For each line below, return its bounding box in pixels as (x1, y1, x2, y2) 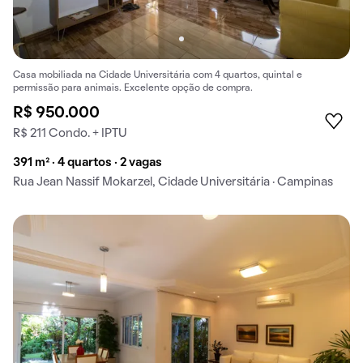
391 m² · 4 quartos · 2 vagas (13, 157, 162, 169)
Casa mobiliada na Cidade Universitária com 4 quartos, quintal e (13, 71, 302, 80)
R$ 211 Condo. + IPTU (13, 128, 127, 140)
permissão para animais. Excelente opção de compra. (13, 84, 253, 93)
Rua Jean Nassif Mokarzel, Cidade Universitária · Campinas (13, 177, 333, 189)
